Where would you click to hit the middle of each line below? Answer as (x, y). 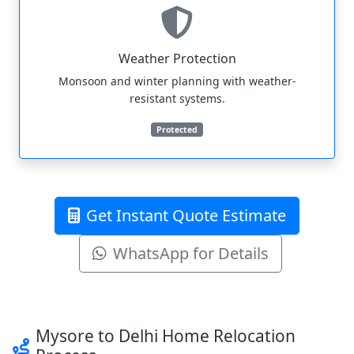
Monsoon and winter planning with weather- (177, 81)
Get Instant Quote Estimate (186, 215)
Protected (177, 129)
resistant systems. (177, 98)
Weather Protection (177, 58)
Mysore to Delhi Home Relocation (166, 335)
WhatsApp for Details (190, 253)
